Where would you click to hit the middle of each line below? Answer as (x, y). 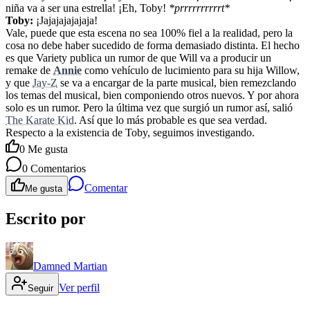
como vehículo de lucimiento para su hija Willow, (191, 71)
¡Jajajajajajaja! (65, 21)
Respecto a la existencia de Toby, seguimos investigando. (130, 133)
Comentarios (57, 169)
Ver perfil (79, 288)
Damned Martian (70, 266)
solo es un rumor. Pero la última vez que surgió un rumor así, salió (149, 108)
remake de (29, 71)
